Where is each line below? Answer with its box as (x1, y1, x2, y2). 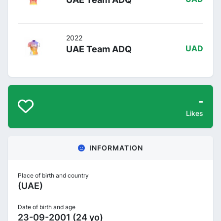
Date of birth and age (18, 203, 75, 211)
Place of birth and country (18, 172, 89, 179)
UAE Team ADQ (66, 44, 132, 54)
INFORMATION (89, 144, 143, 152)
